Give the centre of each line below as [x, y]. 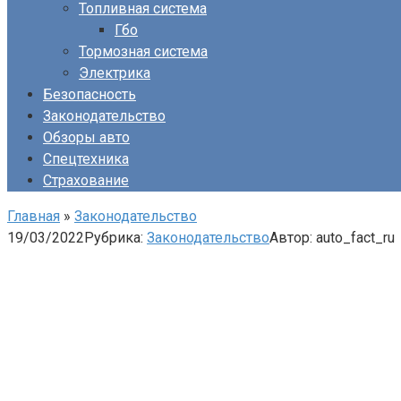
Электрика [115, 73]
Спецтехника [86, 159]
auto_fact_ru [355, 238]
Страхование [86, 180]
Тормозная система [143, 51]
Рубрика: [114, 238]
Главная [34, 216]
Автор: [291, 238]
